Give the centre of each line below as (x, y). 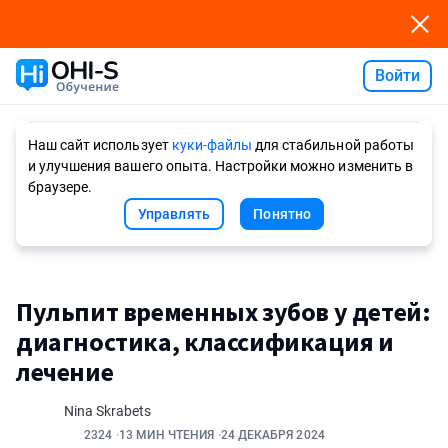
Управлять (174, 214)
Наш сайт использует (100, 145)
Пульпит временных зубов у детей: (223, 311)
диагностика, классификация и (205, 341)
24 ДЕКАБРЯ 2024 (272, 435)
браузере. (60, 187)
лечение (65, 371)
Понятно (282, 214)
